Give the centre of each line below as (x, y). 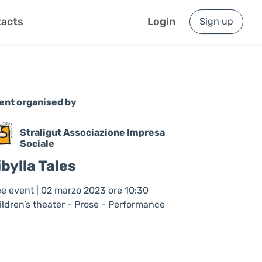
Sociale (37, 144)
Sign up (216, 21)
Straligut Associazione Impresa (93, 132)
